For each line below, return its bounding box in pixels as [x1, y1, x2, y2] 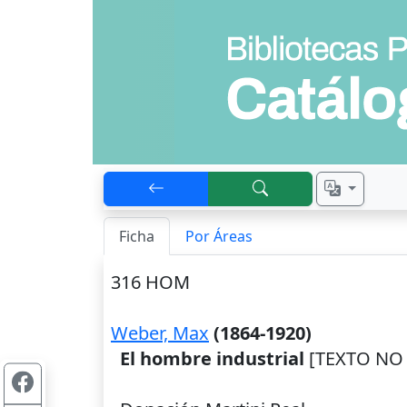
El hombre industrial [120, 346, 304, 371]
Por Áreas [185, 226, 253, 246]
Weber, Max [111, 321, 209, 345]
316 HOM [111, 270, 190, 294]
